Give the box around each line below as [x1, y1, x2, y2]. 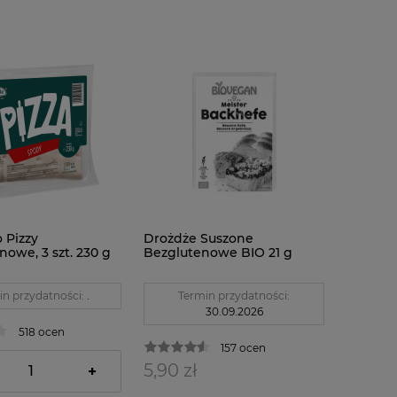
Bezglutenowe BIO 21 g [144, 244, 293, 261]
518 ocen [18, 324, 65, 339]
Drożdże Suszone [144, 230, 254, 246]
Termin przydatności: [178, 289, 291, 303]
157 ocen [221, 340, 267, 354]
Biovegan [144, 258, 206, 275]
